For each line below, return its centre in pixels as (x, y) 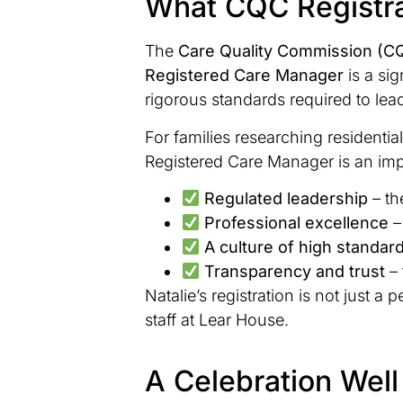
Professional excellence (296, 223)
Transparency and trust (294, 272)
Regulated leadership (286, 199)
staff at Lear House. (217, 320)
